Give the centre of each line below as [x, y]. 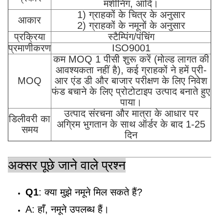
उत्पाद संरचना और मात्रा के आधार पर [131, 114]
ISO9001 [131, 48]
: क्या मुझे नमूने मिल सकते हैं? [90, 192]
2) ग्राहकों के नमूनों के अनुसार [131, 26]
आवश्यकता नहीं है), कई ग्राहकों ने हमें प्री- [131, 70]
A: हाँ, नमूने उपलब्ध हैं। [67, 209]
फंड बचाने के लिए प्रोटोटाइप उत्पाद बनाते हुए [131, 92]
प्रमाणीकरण [30, 48]
